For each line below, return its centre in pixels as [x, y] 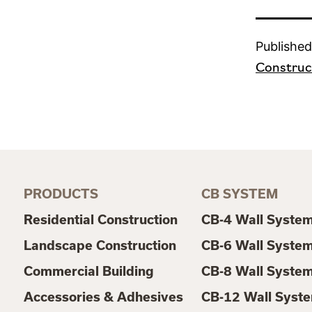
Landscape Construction [100, 245]
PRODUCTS [61, 194]
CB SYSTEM [239, 194]
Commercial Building [88, 271]
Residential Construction [100, 219]
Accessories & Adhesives [103, 297]
